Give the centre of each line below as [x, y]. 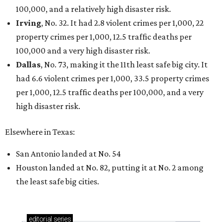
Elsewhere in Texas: [40, 132]
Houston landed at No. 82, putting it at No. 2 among [110, 168]
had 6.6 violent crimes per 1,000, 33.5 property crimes [112, 79]
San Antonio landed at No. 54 [68, 154]
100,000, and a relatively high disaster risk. [93, 9]
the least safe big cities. [57, 182]
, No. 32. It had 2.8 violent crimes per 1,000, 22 [122, 23]
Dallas [28, 65]
